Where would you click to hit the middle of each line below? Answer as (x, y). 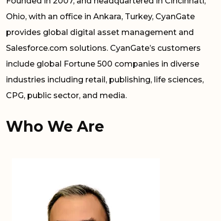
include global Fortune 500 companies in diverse (103, 64)
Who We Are (55, 126)
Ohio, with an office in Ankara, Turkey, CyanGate (100, 16)
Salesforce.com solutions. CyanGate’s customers (103, 48)
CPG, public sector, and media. (66, 95)
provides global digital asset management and (100, 32)
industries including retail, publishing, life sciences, (105, 79)
